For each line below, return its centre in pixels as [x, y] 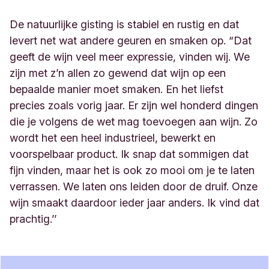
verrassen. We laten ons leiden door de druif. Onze [134, 187]
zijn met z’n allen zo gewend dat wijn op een [118, 73]
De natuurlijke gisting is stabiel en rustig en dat [124, 25]
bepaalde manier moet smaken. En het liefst [116, 89]
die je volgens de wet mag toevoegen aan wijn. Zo [134, 122]
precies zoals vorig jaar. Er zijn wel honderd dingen [134, 106]
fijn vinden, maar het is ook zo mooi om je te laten [132, 171]
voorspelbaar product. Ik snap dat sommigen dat [129, 154]
